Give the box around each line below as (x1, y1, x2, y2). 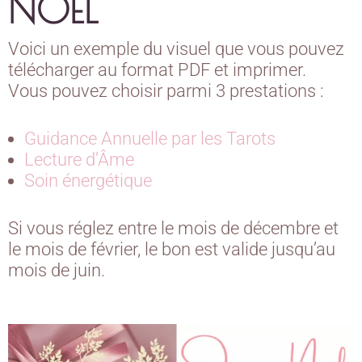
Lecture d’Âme (24, 149, 138, 170)
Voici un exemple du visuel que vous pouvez (8, 39, 344, 59)
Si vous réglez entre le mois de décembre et (8, 218, 339, 238)
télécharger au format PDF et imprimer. (8, 60, 310, 80)
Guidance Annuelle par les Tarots (24, 128, 276, 149)
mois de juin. (8, 260, 109, 280)
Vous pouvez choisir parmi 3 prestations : (8, 81, 328, 101)
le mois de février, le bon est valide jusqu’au (8, 239, 335, 259)
